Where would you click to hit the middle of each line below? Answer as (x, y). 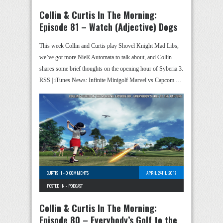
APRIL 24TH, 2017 (161, 173)
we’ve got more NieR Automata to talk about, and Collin (106, 57)
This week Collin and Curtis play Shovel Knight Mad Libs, (109, 46)
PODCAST (75, 186)
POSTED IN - (57, 186)
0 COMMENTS (77, 173)
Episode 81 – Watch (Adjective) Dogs (108, 27)
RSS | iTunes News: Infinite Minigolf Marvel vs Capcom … (111, 80)
